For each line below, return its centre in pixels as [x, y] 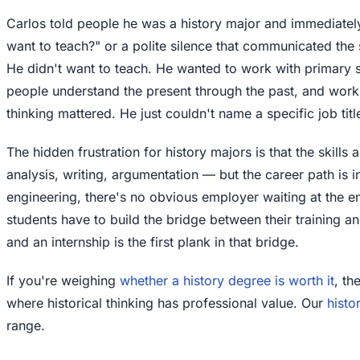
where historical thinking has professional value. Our [167, 303]
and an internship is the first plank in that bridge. [153, 241]
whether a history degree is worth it [227, 280]
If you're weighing [63, 280]
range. [26, 325]
